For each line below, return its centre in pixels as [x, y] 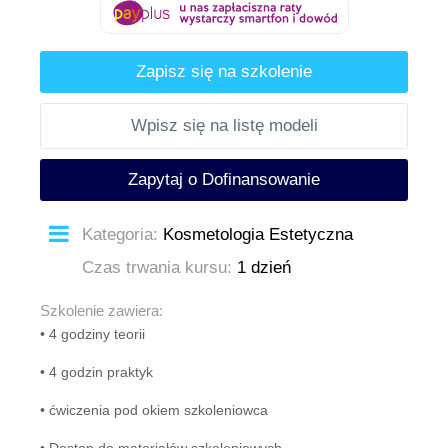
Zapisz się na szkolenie [224, 71]
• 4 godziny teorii [94, 334]
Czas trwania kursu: [156, 267]
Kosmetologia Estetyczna [257, 234]
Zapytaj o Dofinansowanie [224, 179]
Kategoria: [119, 234]
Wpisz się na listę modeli [224, 125]
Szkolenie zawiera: [101, 310]
